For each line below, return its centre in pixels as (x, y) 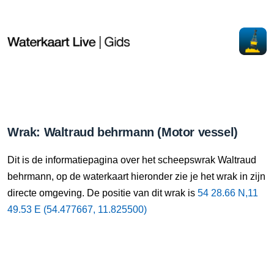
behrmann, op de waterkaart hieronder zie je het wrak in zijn (136, 176)
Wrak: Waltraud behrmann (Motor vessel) (123, 132)
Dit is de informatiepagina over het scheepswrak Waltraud (132, 160)
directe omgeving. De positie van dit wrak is (102, 193)
